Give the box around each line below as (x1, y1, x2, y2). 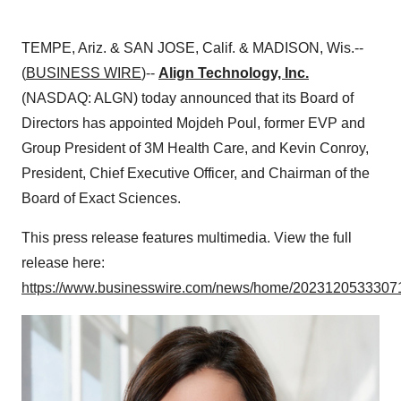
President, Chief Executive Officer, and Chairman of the (21, 166, 370, 181)
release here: (21, 255, 105, 270)
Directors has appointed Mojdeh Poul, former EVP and (21, 115, 365, 131)
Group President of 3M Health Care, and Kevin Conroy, (21, 141, 369, 156)
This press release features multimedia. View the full (21, 230, 352, 245)
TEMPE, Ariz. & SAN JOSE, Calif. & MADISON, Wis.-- (21, 40, 363, 55)
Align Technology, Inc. (158, 65, 309, 81)
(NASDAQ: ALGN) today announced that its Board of (21, 90, 354, 106)
